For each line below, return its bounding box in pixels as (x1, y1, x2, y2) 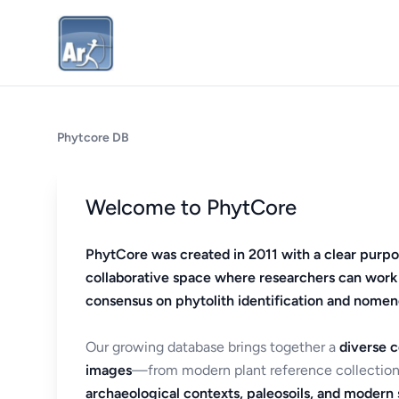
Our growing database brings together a (85, 338, 339, 355)
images (85, 362, 132, 379)
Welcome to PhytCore (85, 194, 297, 220)
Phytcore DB (57, 130, 129, 145)
